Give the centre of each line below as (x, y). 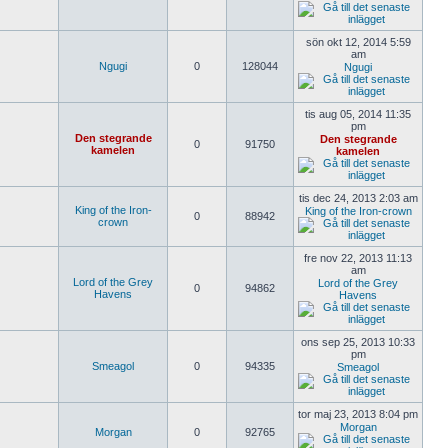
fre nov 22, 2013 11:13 (358, 258)
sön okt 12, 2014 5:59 (358, 42)
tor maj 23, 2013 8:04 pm (358, 414)
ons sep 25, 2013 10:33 (358, 342)
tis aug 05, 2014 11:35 (358, 114)
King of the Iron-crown (358, 211)
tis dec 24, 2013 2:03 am (358, 198)
